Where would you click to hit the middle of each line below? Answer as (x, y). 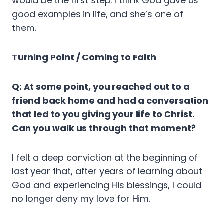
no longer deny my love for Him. (81, 199)
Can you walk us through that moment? (104, 128)
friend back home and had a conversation (110, 101)
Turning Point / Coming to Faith (84, 57)
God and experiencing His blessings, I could (107, 185)
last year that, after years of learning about (107, 171)
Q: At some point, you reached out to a (101, 87)
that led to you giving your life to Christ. (103, 114)
